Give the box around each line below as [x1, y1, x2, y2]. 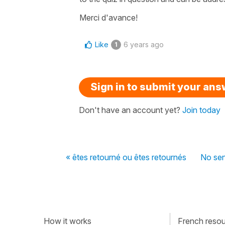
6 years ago [124, 40, 164, 49]
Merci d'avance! [79, 12, 138, 23]
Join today [182, 104, 220, 115]
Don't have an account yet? [79, 104, 182, 115]
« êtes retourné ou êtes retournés [66, 152, 186, 162]
